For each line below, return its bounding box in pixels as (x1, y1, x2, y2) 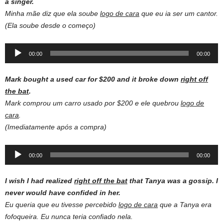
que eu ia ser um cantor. (139, 9, 218, 17)
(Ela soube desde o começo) (5, 21, 96, 29)
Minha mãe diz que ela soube (5, 9, 100, 17)
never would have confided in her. (5, 188, 120, 197)
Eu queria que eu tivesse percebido (5, 200, 118, 209)
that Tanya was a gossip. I (127, 176, 218, 185)
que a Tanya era (158, 200, 212, 209)
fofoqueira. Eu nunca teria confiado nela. (5, 212, 133, 221)
